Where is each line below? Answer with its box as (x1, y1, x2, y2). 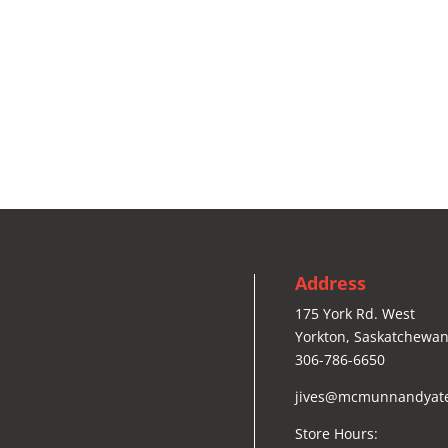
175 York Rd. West (294, 303, 415, 323)
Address (294, 270, 366, 295)
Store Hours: (294, 423, 378, 443)
